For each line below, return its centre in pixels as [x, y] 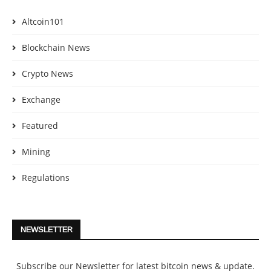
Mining [36, 152]
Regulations [46, 178]
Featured [40, 126]
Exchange [41, 100]
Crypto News [47, 74]
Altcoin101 [43, 22]
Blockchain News [56, 48]
